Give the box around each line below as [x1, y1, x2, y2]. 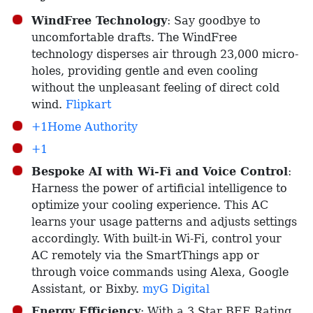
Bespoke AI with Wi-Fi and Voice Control [31, 165, 288, 178]
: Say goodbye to [167, 14, 261, 27]
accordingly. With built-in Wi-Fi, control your [31, 232, 282, 245]
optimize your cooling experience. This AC [31, 198, 268, 212]
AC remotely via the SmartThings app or [31, 249, 259, 262]
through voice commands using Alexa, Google [31, 265, 289, 279]
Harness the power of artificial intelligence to [31, 182, 287, 195]
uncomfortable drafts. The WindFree [31, 31, 237, 44]
